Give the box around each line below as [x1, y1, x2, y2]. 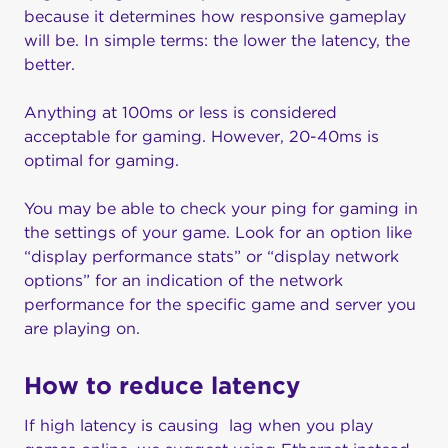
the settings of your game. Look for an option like [24, 223, 412, 243]
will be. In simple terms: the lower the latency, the [24, 31, 410, 51]
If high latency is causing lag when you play [24, 416, 373, 436]
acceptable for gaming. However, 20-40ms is [24, 127, 379, 147]
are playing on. [24, 319, 140, 339]
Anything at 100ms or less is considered [24, 103, 337, 123]
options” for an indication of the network [24, 271, 343, 291]
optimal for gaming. [24, 151, 179, 171]
